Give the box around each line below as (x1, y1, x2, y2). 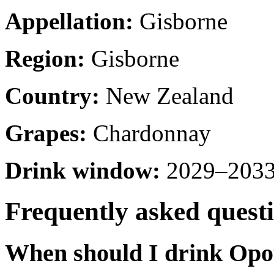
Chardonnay (87, 119, 211, 146)
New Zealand (100, 82, 234, 109)
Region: (5, 45, 85, 72)
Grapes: (5, 119, 87, 146)
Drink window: (5, 157, 160, 183)
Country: (5, 82, 100, 109)
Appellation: (5, 7, 133, 34)
